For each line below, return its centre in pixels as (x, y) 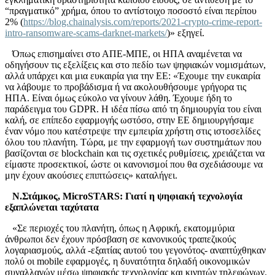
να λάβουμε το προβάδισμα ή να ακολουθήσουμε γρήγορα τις (126, 87)
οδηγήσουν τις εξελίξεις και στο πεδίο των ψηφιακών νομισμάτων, (135, 64)
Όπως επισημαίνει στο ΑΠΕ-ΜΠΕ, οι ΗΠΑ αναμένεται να (127, 53)
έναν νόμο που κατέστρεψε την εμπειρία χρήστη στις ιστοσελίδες (133, 131)
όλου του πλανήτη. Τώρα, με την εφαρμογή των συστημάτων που (133, 142)
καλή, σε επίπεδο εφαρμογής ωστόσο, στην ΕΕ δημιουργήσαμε (130, 120)
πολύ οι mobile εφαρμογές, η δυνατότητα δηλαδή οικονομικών (127, 261)
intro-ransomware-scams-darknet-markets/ (86, 33)
